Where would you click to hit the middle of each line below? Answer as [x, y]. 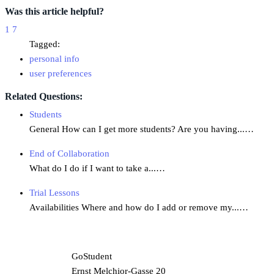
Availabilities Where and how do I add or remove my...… [139, 208]
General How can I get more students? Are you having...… [142, 129]
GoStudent [92, 257]
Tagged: [45, 44]
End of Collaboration [69, 154]
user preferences [61, 74]
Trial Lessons [54, 193]
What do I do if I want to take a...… [97, 168]
